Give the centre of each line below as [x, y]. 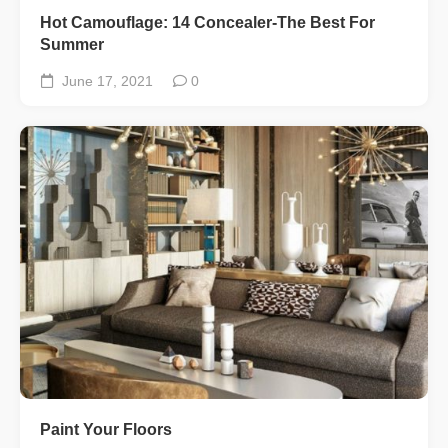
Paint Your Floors [106, 429]
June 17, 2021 [105, 81]
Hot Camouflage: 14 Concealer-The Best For [207, 23]
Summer [72, 45]
